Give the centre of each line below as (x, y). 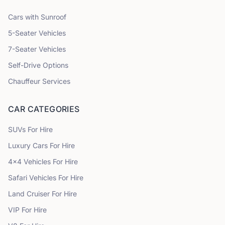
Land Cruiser (30, 194)
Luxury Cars (28, 145)
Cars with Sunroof (37, 17)
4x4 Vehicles (29, 161)
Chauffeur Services (39, 81)
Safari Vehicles (32, 178)
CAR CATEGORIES (44, 109)
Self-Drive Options (38, 65)
